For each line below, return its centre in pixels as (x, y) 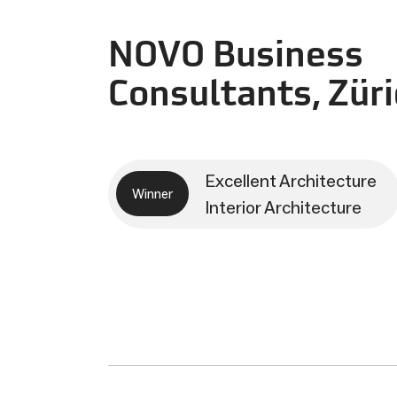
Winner (152, 194)
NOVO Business (236, 53)
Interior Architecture (283, 207)
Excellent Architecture (291, 180)
